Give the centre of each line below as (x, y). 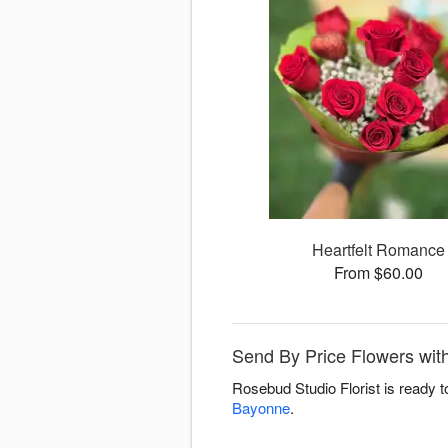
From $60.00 (379, 273)
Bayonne (261, 408)
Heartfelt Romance (379, 250)
